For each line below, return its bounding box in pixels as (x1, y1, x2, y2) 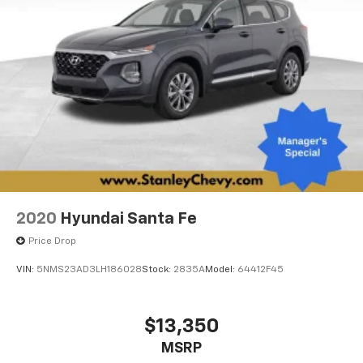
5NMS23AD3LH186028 (36, 265, 142, 275)
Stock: (142, 265, 173, 275)
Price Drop (28, 236, 76, 246)
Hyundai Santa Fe (60, 210, 197, 227)
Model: (205, 265, 237, 275)
